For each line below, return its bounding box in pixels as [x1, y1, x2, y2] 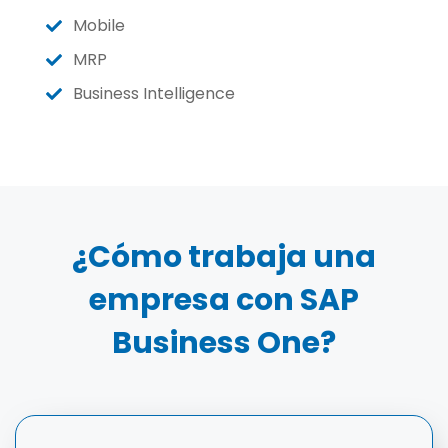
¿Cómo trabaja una [72, 236, 376, 278]
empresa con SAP [89, 279, 359, 321]
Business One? [112, 322, 336, 364]
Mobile [73, 14, 125, 37]
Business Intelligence [73, 82, 235, 105]
